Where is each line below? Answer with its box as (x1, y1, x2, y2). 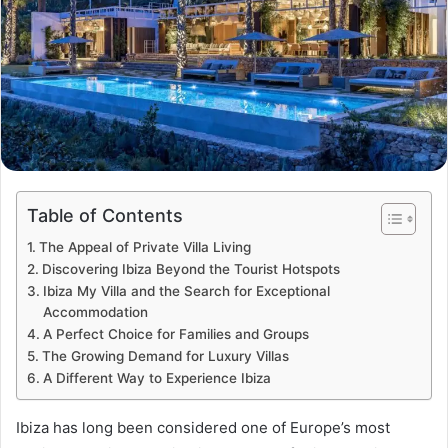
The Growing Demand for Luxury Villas (41, 347, 289, 364)
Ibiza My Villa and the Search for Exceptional (42, 282, 330, 299)
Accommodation (42, 303, 148, 320)
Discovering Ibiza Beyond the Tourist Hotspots (41, 260, 340, 277)
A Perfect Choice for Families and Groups (42, 325, 309, 342)
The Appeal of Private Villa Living (38, 238, 251, 255)
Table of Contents (27, 204, 183, 226)
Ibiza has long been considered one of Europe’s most (16, 417, 390, 437)
